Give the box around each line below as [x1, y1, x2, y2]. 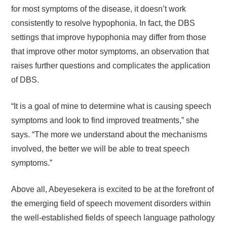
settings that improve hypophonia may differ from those [11, 33, 207, 42]
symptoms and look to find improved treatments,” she [11, 116, 200, 125]
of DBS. [11, 75, 40, 84]
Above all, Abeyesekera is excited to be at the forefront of [11, 185, 214, 194]
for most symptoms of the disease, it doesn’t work [11, 5, 186, 13]
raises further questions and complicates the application [11, 61, 211, 70]
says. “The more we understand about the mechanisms [11, 130, 208, 139]
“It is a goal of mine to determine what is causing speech [11, 102, 212, 110]
